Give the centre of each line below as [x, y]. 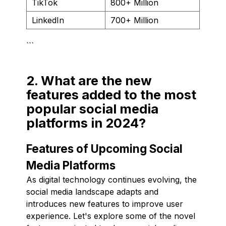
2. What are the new [89, 80]
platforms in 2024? [86, 123]
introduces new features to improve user [105, 204]
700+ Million [134, 20]
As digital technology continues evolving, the [111, 179]
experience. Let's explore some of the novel [111, 216]
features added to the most [111, 94]
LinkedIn [48, 20]
